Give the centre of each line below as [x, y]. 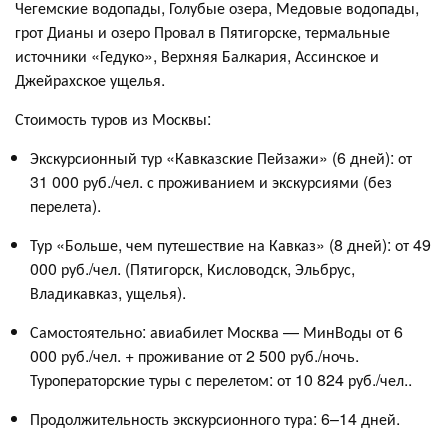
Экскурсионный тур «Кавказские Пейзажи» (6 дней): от [221, 157]
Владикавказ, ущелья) [106, 292]
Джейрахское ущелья [88, 79]
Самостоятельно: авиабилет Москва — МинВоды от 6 [216, 331]
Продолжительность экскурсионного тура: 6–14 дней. [215, 418]
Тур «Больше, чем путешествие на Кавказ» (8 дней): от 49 [230, 244]
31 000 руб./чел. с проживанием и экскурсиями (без [211, 181]
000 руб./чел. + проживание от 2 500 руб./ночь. [194, 355]
